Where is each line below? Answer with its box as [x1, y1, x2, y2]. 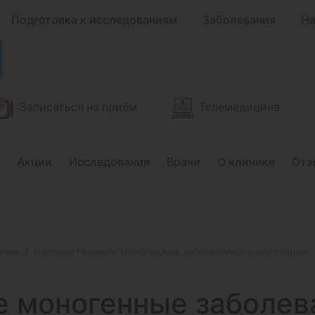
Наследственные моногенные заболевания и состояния [33, 245, 307, 257]
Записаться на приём [20, 99, 137, 114]
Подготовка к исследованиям [11, 13, 177, 27]
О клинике [217, 155, 275, 169]
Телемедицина [199, 99, 280, 114]
